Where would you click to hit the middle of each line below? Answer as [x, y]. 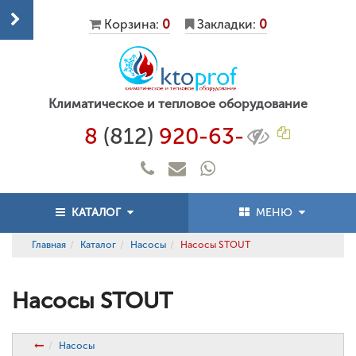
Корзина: [132, 24]
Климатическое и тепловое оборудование [178, 104]
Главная [49, 245]
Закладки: [226, 24]
